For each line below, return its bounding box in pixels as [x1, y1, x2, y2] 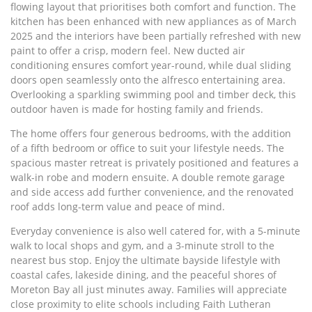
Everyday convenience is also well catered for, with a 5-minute [10, 224, 300, 238]
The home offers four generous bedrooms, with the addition [10, 127, 291, 141]
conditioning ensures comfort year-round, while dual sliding [10, 58, 291, 72]
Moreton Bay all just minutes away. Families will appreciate [10, 283, 287, 297]
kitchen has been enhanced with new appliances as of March [10, 15, 297, 29]
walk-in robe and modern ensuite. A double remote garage [10, 171, 285, 185]
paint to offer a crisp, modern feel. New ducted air [10, 44, 245, 58]
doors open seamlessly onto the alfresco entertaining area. [10, 73, 286, 87]
